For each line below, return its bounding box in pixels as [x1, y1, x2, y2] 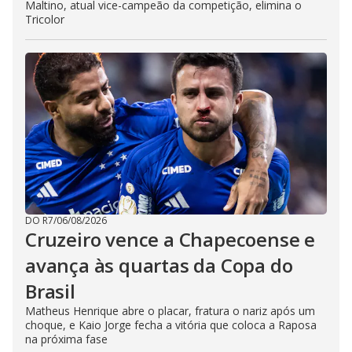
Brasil [25, 277, 75, 304]
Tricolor [25, 11, 64, 27]
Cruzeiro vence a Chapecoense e [25, 225, 315, 252]
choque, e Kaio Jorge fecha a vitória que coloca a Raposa [25, 317, 317, 332]
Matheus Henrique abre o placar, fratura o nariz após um [25, 302, 315, 318]
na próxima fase [25, 331, 108, 346]
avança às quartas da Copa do [25, 251, 293, 278]
